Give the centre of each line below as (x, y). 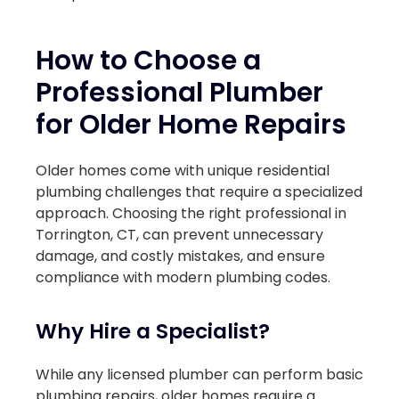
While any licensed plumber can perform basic (199, 375)
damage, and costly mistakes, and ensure (180, 256)
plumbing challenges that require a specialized (199, 192)
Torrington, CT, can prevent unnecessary (179, 235)
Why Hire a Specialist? (153, 330)
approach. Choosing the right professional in (191, 214)
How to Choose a (148, 60)
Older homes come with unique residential (183, 171)
